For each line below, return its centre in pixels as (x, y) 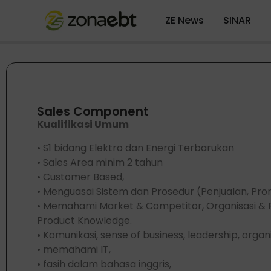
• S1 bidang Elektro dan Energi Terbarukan (135, 148)
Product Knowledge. (84, 220)
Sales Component (93, 112)
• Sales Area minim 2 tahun (100, 162)
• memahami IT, (74, 249)
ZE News (184, 21)
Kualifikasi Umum (83, 125)
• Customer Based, (80, 177)
